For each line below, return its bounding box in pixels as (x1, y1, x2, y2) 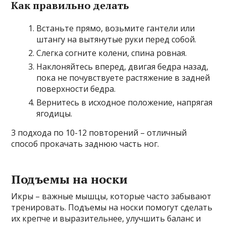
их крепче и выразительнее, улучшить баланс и (11, 212, 201, 224)
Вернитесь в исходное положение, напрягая (36, 96, 213, 108)
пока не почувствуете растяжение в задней (36, 72, 210, 83)
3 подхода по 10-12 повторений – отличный (11, 127, 187, 138)
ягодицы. (36, 107, 73, 119)
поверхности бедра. (36, 83, 116, 94)
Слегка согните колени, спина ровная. (36, 47, 187, 59)
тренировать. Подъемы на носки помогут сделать (11, 201, 213, 213)
